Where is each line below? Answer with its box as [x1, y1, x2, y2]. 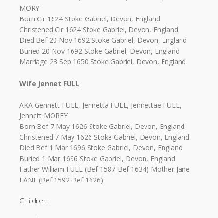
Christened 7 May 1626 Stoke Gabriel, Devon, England [19, 132, 189, 142]
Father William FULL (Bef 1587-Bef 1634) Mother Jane [19, 164, 190, 174]
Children [19, 195, 48, 206]
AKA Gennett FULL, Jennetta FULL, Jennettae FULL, [19, 100, 182, 110]
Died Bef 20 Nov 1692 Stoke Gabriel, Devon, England [19, 36, 187, 45]
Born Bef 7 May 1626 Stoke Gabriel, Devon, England [19, 122, 184, 131]
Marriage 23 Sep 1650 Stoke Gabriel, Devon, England [19, 57, 186, 67]
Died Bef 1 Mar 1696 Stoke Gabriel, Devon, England [19, 143, 182, 153]
